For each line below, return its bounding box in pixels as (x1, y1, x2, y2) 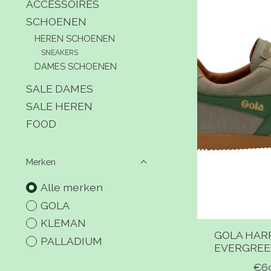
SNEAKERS (41, 48, 79, 57)
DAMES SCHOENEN (34, 61, 117, 72)
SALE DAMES (26, 82, 93, 95)
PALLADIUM (40, 234, 102, 247)
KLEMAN (40, 217, 86, 230)
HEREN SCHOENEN (34, 33, 115, 44)
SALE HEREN (26, 99, 93, 113)
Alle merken (40, 181, 103, 194)
